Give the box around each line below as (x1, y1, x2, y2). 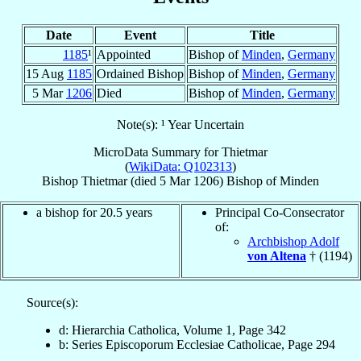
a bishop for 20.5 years (36, 205, 152, 219)
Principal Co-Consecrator (215, 205, 344, 219)
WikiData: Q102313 (129, 159, 232, 173)
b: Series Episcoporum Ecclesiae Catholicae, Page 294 (58, 337, 335, 351)
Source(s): (26, 295, 78, 309)
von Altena (247, 248, 306, 263)
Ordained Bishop (97, 66, 184, 81)
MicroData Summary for (93, 144, 222, 159)
